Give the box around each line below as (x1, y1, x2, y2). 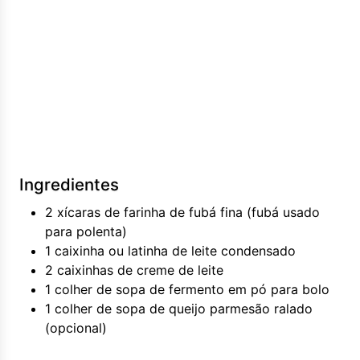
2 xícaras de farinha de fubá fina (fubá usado (45, 204, 320, 220)
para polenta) (45, 223, 127, 239)
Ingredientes (19, 174, 119, 194)
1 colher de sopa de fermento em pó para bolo (45, 281, 329, 297)
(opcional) (45, 320, 107, 336)
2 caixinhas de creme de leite (45, 262, 223, 278)
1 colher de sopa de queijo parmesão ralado (45, 301, 313, 317)
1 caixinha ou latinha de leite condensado (45, 243, 296, 259)
